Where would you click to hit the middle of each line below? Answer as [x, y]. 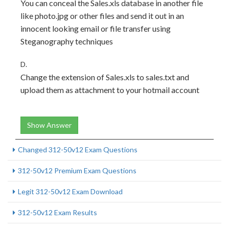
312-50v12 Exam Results [58, 212]
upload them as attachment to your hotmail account [110, 90]
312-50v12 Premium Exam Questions [77, 170]
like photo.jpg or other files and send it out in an [102, 16]
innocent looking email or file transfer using [96, 28]
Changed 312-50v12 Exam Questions [78, 150]
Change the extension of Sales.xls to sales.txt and [105, 77]
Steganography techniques [67, 41]
